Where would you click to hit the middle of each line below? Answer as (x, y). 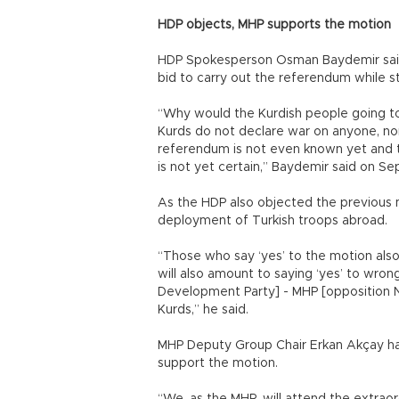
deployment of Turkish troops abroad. (274, 221)
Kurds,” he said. (203, 310)
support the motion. (220, 363)
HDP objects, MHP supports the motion (274, 25)
